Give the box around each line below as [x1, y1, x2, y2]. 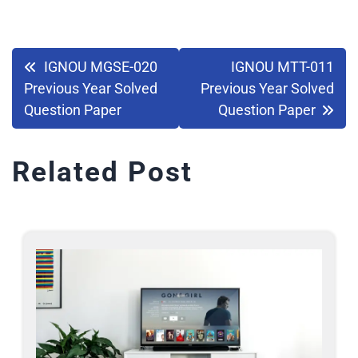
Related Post [12, 156, 193, 189]
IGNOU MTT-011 [231, 58, 334, 76]
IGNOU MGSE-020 [44, 58, 157, 76]
